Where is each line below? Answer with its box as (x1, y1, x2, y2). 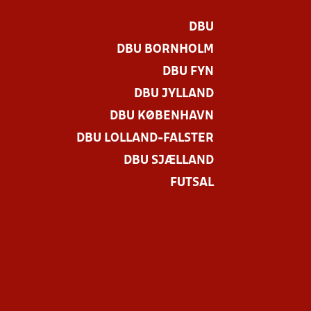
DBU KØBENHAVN (109, 110, 214, 122)
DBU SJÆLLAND (123, 155, 214, 167)
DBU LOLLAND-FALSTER (76, 133, 214, 144)
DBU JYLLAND (133, 88, 214, 100)
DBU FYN (162, 66, 214, 78)
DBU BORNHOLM (116, 44, 214, 56)
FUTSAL (169, 177, 214, 189)
